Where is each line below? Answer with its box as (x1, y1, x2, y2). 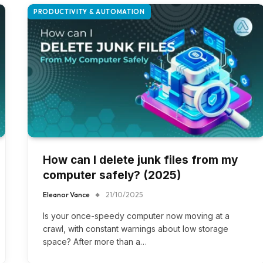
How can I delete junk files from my (43, 153, 238, 167)
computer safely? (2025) (43, 168, 181, 183)
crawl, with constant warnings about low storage (43, 224, 228, 234)
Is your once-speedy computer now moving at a (43, 211, 230, 221)
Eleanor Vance (43, 190, 90, 200)
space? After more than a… (43, 237, 147, 247)
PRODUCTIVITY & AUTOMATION (33, 8, 145, 16)
